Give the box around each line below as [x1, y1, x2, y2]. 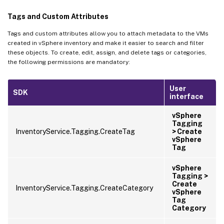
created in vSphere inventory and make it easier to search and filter [7, 39, 204, 46]
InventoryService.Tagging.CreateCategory [15, 183, 153, 192]
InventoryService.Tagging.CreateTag [15, 127, 135, 135]
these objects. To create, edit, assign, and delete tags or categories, [7, 48, 206, 56]
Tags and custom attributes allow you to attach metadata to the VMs [7, 29, 208, 37]
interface [169, 92, 203, 100]
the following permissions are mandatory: [7, 58, 130, 65]
